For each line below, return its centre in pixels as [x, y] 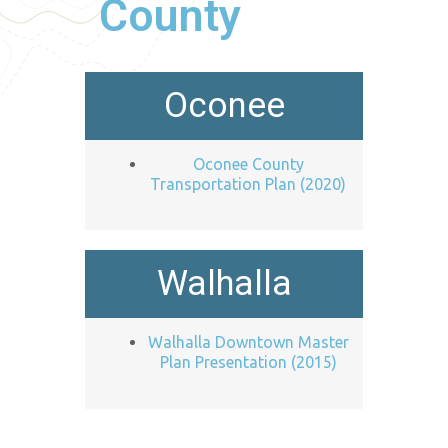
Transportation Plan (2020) [248, 183]
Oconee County [248, 163]
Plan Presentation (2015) [248, 362]
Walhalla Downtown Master [248, 342]
